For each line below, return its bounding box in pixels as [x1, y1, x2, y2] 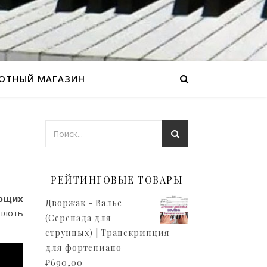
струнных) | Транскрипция [45, 227, 170, 238]
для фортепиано [45, 242, 122, 253]
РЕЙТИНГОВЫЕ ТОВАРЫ [51, 173, 183, 186]
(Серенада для [45, 212, 111, 223]
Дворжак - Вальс [45, 197, 122, 209]
